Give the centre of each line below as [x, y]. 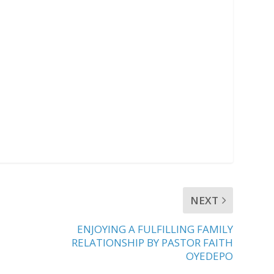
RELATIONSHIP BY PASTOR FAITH [153, 242]
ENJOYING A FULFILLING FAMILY [155, 229]
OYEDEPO [210, 256]
